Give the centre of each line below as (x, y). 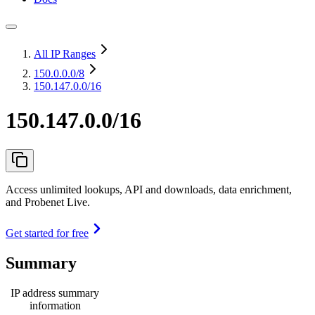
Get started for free (47, 233)
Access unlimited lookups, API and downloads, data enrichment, (149, 189)
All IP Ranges (65, 54)
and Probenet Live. (48, 202)
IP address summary (55, 292)
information (55, 305)
